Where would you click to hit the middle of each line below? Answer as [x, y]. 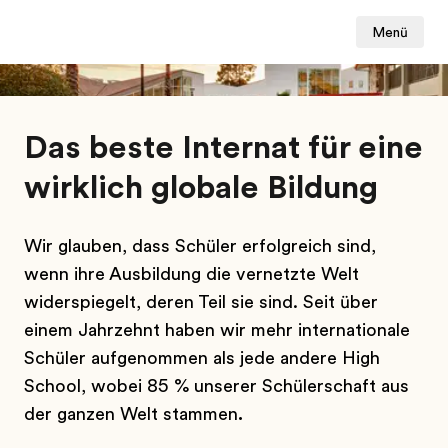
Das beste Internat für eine [223, 147]
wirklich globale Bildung [201, 187]
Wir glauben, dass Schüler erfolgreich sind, [200, 246]
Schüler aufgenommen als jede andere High [202, 358]
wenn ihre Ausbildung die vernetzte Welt [191, 274]
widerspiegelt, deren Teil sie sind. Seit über [201, 302]
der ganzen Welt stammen [131, 414]
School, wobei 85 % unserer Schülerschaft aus [216, 386]
